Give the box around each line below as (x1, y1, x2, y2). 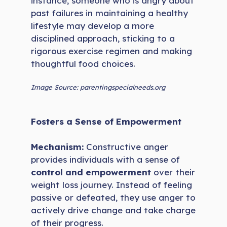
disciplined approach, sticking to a (31, 32, 175, 44)
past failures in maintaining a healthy (31, 7, 188, 18)
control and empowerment (31, 167, 152, 178)
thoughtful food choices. (31, 58, 136, 69)
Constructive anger (84, 141, 169, 153)
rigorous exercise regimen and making (31, 45, 193, 56)
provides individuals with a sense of (31, 154, 180, 165)
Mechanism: (31, 141, 84, 153)
